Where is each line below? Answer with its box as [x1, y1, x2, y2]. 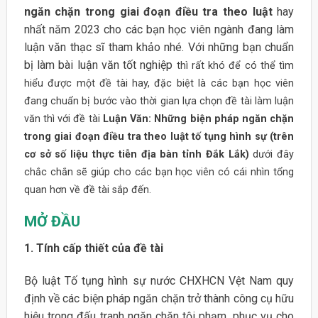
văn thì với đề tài [23, 112, 103, 125]
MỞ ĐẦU [23, 213, 80, 231]
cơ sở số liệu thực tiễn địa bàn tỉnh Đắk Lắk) [23, 148, 253, 160]
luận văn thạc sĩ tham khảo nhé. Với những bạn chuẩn [23, 40, 295, 54]
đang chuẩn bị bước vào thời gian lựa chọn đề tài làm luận [23, 94, 295, 107]
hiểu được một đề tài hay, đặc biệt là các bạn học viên [23, 77, 295, 89]
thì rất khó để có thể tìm [172, 59, 295, 72]
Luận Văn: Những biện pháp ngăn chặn [102, 112, 295, 125]
